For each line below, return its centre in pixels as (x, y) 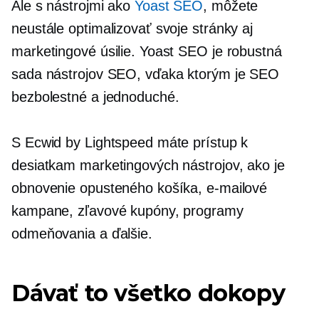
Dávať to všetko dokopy (148, 293)
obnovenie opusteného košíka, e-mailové (140, 188)
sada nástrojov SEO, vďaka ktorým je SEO (146, 74)
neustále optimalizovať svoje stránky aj (132, 28)
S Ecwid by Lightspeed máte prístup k (130, 142)
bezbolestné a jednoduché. (95, 96)
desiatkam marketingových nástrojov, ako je (148, 165)
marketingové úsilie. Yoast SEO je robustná (147, 51)
